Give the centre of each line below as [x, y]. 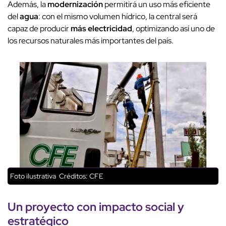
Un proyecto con [53, 207]
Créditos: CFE [80, 176]
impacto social [137, 207]
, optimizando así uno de [174, 29]
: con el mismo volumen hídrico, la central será [118, 17]
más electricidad [101, 29]
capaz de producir [39, 29]
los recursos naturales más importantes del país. [91, 41]
